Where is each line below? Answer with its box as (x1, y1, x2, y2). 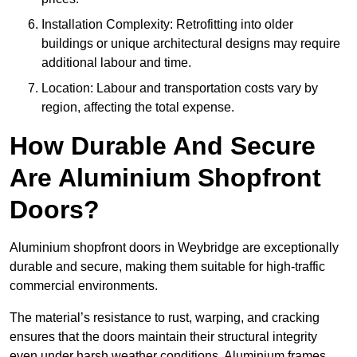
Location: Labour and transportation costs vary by (41, 81, 318, 96)
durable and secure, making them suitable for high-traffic (10, 260, 325, 274)
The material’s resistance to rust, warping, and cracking (10, 311, 320, 325)
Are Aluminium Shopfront (10, 163, 321, 193)
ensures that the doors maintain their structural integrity (10, 330, 317, 344)
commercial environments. (10, 279, 161, 293)
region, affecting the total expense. (41, 100, 234, 115)
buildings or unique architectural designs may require (41, 37, 340, 51)
